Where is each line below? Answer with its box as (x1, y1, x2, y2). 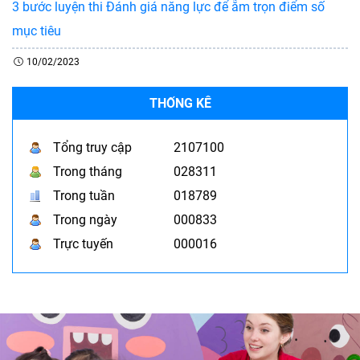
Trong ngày (53, 211, 117, 227)
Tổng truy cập (53, 139, 132, 155)
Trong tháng (53, 163, 122, 179)
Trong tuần (53, 187, 115, 203)
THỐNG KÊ (149, 95, 211, 111)
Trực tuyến (53, 235, 113, 252)
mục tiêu (12, 22, 61, 39)
